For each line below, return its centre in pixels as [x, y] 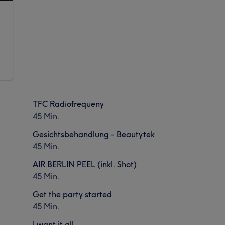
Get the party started [73, 194]
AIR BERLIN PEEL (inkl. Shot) [85, 164]
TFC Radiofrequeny [69, 104]
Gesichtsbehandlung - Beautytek [94, 134]
